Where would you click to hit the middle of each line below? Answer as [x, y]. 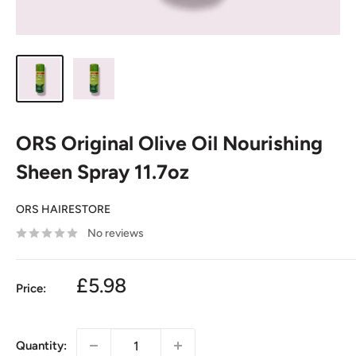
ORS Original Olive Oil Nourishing [169, 143]
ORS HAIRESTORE [63, 209]
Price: [31, 288]
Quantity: [41, 346]
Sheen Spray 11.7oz [103, 172]
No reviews [116, 233]
